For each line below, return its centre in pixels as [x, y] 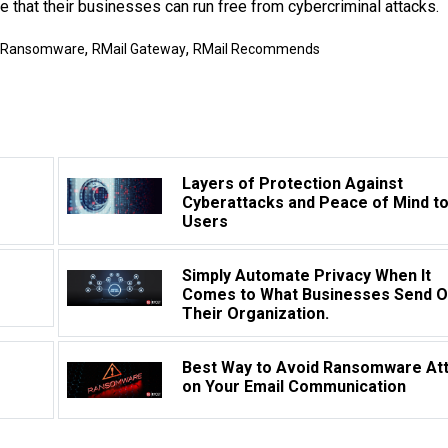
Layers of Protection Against [293, 184]
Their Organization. [256, 314]
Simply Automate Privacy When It [307, 276]
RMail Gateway [139, 49]
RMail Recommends [256, 49]
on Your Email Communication [294, 387]
